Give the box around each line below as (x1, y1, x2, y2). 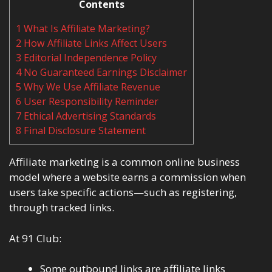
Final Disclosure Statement (21, 124, 146, 138)
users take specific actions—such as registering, (9, 185, 237, 200)
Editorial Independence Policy (21, 51, 157, 65)
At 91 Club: (9, 231, 61, 245)
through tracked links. (9, 200, 114, 215)
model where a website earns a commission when (9, 170, 246, 185)
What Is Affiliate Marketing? (21, 22, 150, 36)
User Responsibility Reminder (21, 95, 158, 109)
